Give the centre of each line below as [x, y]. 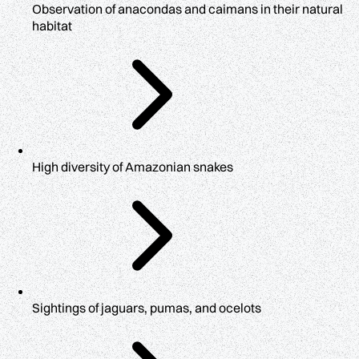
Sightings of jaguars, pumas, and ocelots [147, 308]
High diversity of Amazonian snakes [133, 167]
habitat [52, 26]
